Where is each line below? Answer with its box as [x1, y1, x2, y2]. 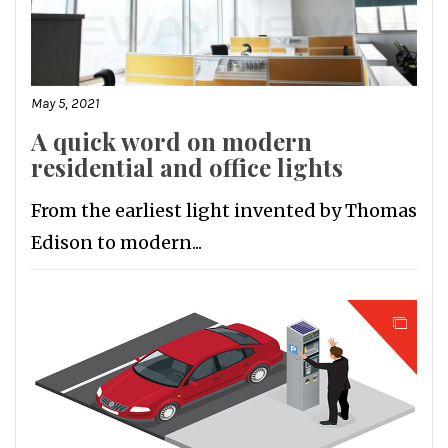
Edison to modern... [31, 231, 202, 255]
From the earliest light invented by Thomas [31, 199, 417, 223]
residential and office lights [31, 151, 343, 184]
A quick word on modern [31, 125, 312, 158]
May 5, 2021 [31, 95, 99, 113]
